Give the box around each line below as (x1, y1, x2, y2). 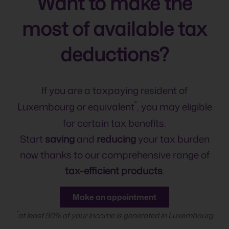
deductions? (60, 41, 169, 68)
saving (44, 131, 75, 146)
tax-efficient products (64, 163, 163, 177)
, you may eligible (136, 100, 212, 114)
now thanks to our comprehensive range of (19, 147, 210, 162)
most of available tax (22, 15, 207, 42)
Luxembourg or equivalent (17, 100, 134, 114)
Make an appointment (73, 191, 156, 202)
